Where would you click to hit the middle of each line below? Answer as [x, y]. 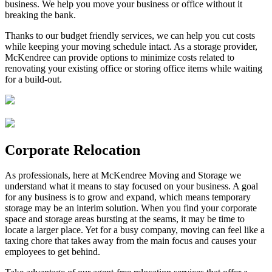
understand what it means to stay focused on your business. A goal [131, 186]
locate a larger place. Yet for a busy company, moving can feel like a [135, 230]
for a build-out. [33, 79]
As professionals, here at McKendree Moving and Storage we [123, 175]
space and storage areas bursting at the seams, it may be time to [125, 219]
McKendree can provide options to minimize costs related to [120, 57]
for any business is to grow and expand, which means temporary [128, 197]
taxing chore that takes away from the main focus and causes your [131, 241]
